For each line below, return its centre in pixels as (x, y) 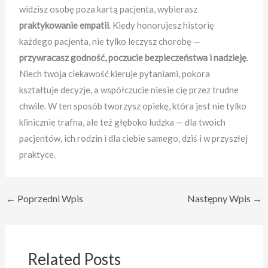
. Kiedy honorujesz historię (162, 25)
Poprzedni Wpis (50, 198)
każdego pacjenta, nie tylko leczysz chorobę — (110, 42)
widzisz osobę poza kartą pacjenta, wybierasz (109, 9)
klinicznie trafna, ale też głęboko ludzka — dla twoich (123, 122)
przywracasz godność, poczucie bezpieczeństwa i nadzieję (133, 58)
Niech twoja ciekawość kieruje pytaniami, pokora (115, 74)
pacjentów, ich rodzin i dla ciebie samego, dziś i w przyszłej (134, 138)
